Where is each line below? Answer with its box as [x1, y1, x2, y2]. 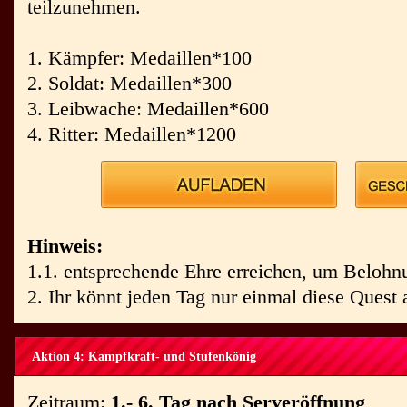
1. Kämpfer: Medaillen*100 [27, 46, 252, 69]
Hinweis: [27, 234, 103, 257]
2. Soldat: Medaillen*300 [27, 72, 232, 94]
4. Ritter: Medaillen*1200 [27, 123, 236, 145]
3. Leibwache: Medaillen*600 [27, 97, 269, 120]
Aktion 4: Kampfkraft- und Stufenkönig [32, 350, 256, 363]
